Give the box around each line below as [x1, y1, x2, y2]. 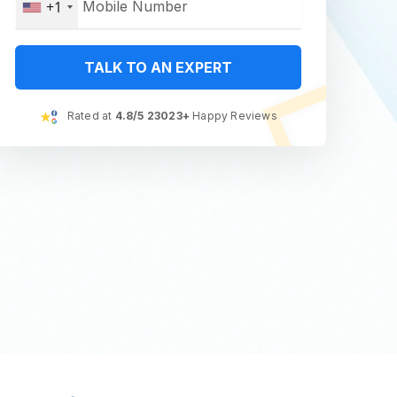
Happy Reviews [189, 109, 277, 122]
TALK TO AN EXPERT [84, 58, 233, 76]
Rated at [64, 109, 115, 122]
